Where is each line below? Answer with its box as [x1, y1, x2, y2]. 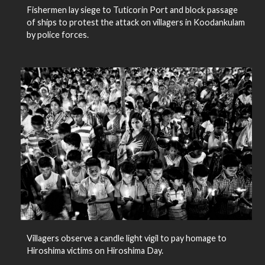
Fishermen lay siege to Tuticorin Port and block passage [26, 5, 238, 15]
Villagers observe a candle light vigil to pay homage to [26, 233, 227, 244]
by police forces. [26, 30, 89, 40]
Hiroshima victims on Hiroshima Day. [26, 245, 163, 256]
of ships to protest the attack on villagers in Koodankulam [26, 17, 245, 28]
